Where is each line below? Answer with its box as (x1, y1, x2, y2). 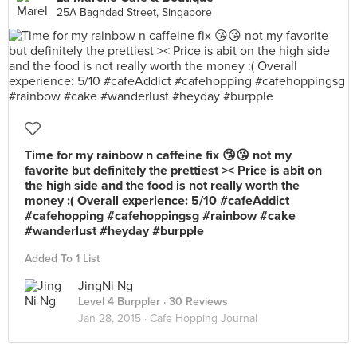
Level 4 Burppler (78, 295, 160, 308)
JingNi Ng (78, 278, 133, 294)
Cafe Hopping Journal (150, 312, 257, 325)
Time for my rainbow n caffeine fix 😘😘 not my (25, 147, 292, 163)
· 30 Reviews (160, 295, 228, 308)
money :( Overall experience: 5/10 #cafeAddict (25, 193, 289, 209)
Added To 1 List (25, 252, 100, 265)
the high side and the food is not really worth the (25, 178, 300, 194)
